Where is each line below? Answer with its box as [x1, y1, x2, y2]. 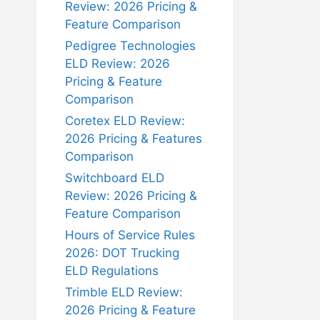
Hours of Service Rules [65, 228, 195, 242]
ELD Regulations [65, 264, 159, 278]
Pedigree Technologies [65, 39, 196, 53]
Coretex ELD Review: [65, 114, 185, 128]
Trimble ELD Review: [65, 285, 183, 299]
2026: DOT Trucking [65, 246, 179, 260]
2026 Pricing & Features [65, 131, 202, 146]
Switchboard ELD [65, 171, 164, 185]
